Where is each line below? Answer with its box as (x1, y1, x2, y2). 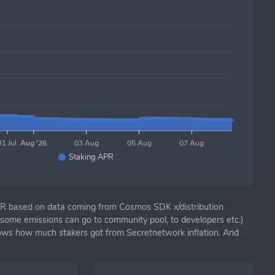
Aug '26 (20, 137, 47, 148)
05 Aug (126, 137, 152, 148)
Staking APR (69, 152, 114, 163)
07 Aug (179, 137, 204, 148)
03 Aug (74, 137, 99, 148)
